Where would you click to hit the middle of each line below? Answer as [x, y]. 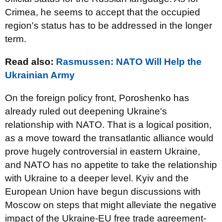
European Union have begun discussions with [103, 192]
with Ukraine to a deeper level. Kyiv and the [97, 178]
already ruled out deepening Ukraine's [86, 111]
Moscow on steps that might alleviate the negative [111, 205]
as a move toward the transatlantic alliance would [109, 138]
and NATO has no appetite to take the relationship [111, 165]
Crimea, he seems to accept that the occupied [103, 12]
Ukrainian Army [40, 75]
